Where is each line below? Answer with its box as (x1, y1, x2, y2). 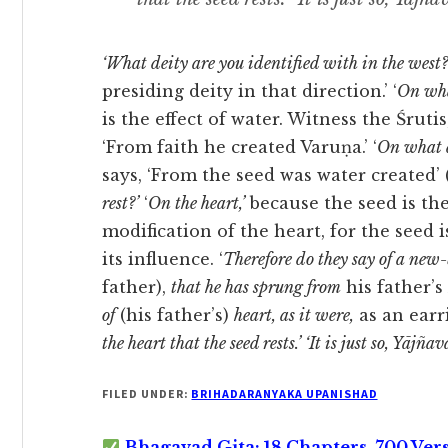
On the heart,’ (148, 193, 245, 213)
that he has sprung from (171, 277, 341, 297)
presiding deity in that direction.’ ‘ (102, 81, 397, 101)
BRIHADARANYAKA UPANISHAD (191, 386, 378, 401)
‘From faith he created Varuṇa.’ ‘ (102, 137, 377, 157)
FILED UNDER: (102, 386, 192, 401)
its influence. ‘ (102, 249, 223, 269)
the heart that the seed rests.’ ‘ (102, 333, 309, 353)
